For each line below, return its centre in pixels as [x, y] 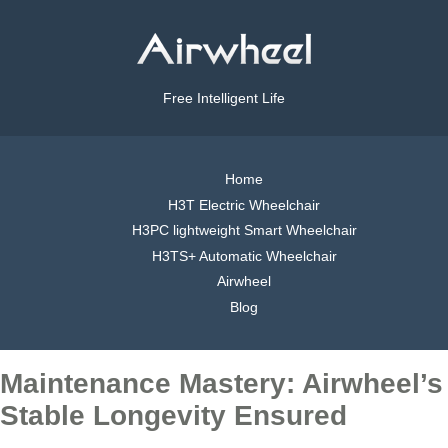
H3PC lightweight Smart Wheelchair [244, 230]
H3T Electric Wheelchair [244, 204]
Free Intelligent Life [224, 98]
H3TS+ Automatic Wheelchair [244, 255]
